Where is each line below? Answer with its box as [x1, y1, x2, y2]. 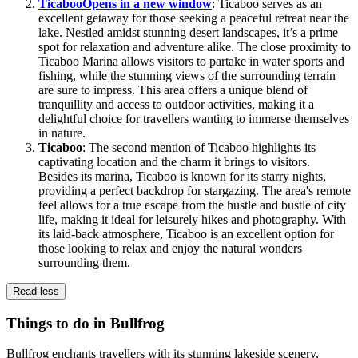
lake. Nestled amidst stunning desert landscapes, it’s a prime [38, 25, 338, 39]
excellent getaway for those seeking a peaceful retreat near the [38, 10, 349, 25]
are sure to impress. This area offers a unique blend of [38, 82, 308, 97]
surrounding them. [38, 255, 130, 269]
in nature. [38, 125, 86, 140]
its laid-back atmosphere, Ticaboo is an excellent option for [38, 226, 334, 241]
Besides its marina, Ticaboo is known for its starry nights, [38, 169, 326, 183]
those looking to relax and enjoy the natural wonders [38, 241, 302, 255]
